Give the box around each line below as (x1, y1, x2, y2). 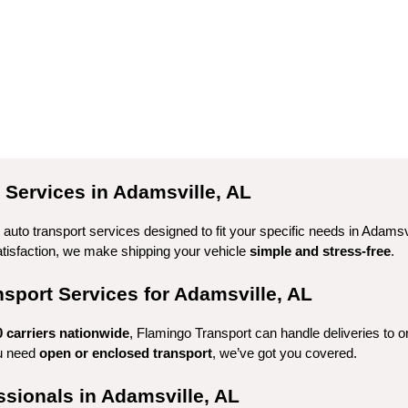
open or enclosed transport (39, 346, 212, 361)
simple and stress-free (250, 244, 391, 259)
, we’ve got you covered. (212, 346, 357, 361)
